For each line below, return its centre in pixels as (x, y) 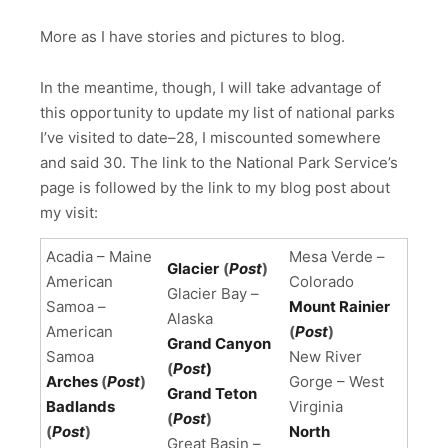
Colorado (321, 281)
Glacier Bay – (213, 293)
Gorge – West (336, 381)
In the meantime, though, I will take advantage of (210, 87)
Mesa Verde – (337, 256)
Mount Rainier (339, 306)
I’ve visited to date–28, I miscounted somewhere (210, 137)
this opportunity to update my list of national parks (217, 112)
